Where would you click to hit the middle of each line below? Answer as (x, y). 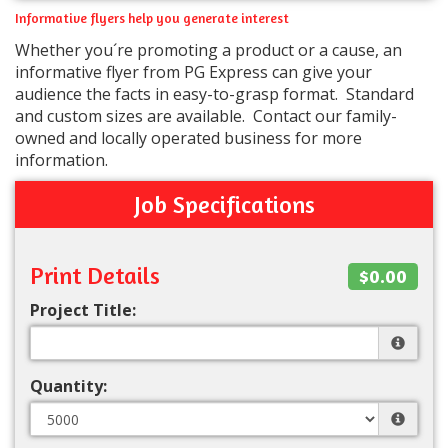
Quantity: (68, 386)
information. (61, 160)
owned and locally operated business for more (188, 138)
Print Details (95, 276)
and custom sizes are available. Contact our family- (206, 116)
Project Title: (83, 310)
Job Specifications (224, 205)
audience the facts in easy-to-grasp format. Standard (214, 94)
